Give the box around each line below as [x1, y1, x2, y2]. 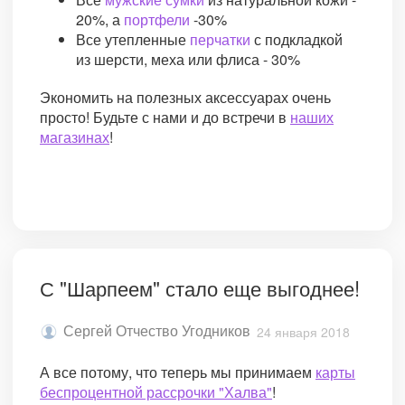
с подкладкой [250, 29, 343, 51]
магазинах [40, 127, 109, 148]
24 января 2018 [257, 322, 350, 341]
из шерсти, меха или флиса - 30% [76, 49, 300, 71]
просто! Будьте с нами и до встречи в [40, 107, 290, 128]
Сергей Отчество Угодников [63, 320, 250, 342]
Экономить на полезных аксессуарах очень [40, 87, 331, 108]
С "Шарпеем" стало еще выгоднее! [40, 273, 360, 303]
